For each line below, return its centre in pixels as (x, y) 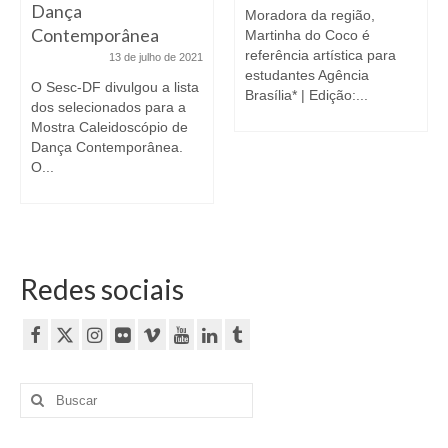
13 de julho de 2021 (156, 56)
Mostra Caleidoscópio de (109, 126)
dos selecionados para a (108, 106)
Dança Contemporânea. (107, 146)
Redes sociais (102, 288)
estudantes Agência (307, 74)
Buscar (43, 392)
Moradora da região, (310, 14)
